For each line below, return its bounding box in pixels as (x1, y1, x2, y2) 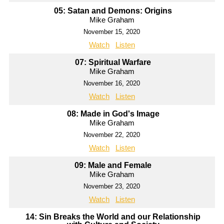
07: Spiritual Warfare (75, 58, 151, 67)
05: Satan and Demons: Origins (54, 6, 172, 15)
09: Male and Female (74, 161, 152, 170)
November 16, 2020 (83, 79, 140, 87)
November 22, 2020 (83, 131, 140, 139)
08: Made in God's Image (66, 109, 159, 118)
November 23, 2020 (83, 182, 140, 190)
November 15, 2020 (83, 28, 140, 36)
